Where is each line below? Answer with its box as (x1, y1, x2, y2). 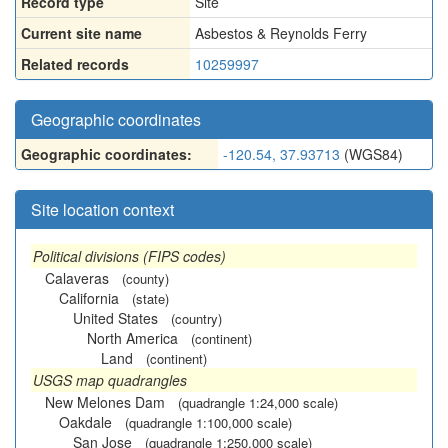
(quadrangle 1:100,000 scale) (125, 413, 292, 432)
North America (87, 328, 178, 348)
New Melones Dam (45, 392, 165, 412)
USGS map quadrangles (33, 370, 187, 390)
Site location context (31, 198, 174, 221)
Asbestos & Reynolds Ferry (195, 23, 367, 43)
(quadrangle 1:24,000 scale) (178, 393, 338, 412)
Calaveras (45, 268, 109, 288)
